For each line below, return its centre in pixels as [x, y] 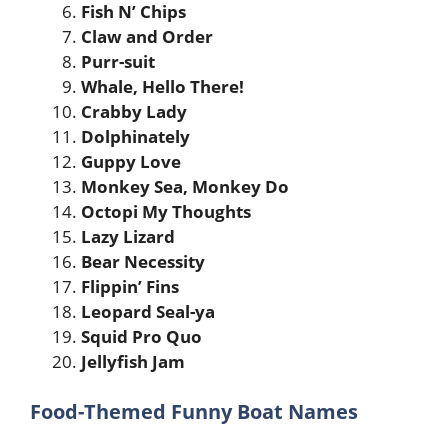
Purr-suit [118, 61]
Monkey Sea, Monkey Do [185, 186]
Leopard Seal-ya [148, 311]
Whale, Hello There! [162, 86]
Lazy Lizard [128, 236]
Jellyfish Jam [133, 361]
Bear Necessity [143, 261]
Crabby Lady [134, 111]
